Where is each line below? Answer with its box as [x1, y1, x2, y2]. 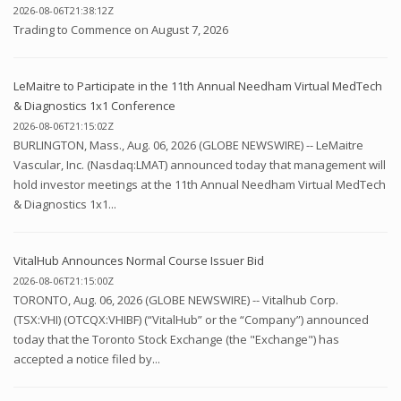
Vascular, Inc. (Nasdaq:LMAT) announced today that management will [13, 156, 386, 173]
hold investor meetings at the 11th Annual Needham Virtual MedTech [13, 175, 386, 192]
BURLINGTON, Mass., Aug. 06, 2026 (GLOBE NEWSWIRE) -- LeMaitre [13, 136, 363, 153]
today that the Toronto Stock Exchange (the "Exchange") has [13, 330, 339, 347]
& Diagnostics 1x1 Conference [13, 97, 175, 114]
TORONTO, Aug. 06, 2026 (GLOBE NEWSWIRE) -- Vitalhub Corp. [13, 291, 338, 308]
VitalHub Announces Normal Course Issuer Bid [13, 252, 264, 269]
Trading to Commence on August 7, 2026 [13, 21, 228, 38]
